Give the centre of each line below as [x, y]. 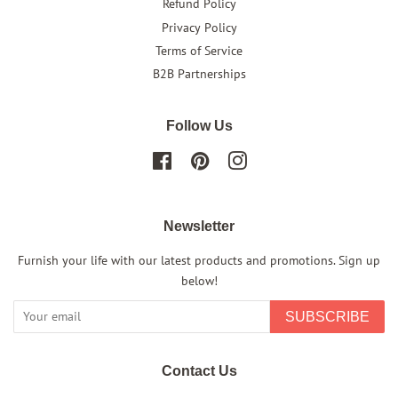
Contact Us [199, 370]
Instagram [274, 159]
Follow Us [199, 125]
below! [199, 280]
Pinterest [234, 159]
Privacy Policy [199, 27]
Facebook [198, 159]
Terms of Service [199, 50]
